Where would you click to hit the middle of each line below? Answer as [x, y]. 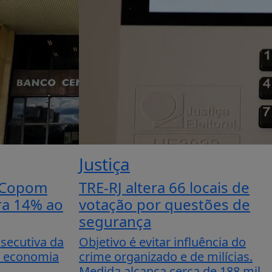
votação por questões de [165, 204]
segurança [115, 221]
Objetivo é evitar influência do [162, 242]
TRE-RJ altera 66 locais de [164, 187]
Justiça [104, 164]
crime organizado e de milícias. [166, 257]
